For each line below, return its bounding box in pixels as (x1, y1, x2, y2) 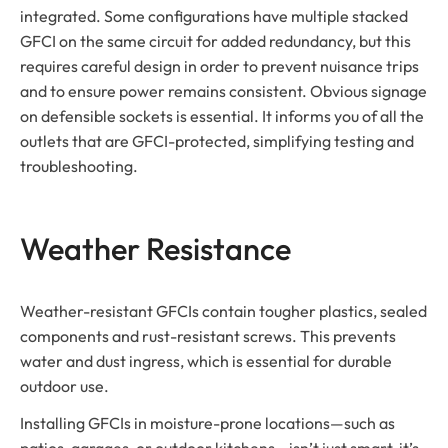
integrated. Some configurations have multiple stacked (20, 5, 408, 26)
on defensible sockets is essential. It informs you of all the (20, 105, 424, 126)
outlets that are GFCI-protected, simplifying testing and (20, 130, 414, 151)
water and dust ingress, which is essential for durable (20, 350, 392, 371)
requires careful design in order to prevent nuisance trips (20, 55, 419, 76)
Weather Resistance (20, 228, 291, 268)
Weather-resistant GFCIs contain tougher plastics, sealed (20, 300, 427, 321)
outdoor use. (20, 375, 109, 396)
